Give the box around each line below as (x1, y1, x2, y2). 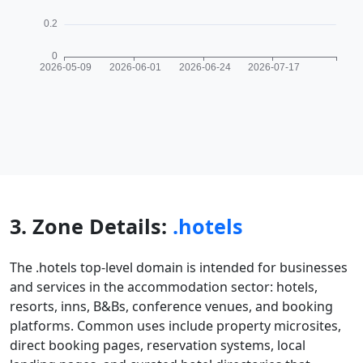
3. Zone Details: (10, 212, 173, 240)
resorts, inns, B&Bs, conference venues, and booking (10, 297, 333, 315)
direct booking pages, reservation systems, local (10, 336, 305, 354)
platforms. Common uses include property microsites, (10, 317, 341, 335)
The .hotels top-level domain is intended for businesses (10, 258, 348, 276)
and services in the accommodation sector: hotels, (10, 278, 318, 296)
